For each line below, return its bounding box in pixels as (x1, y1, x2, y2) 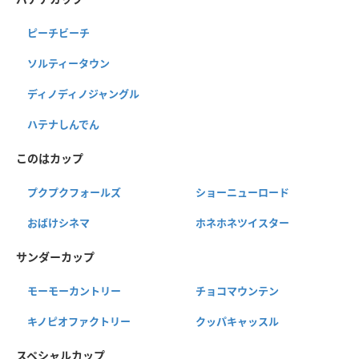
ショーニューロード (195, 185, 289, 200)
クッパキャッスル (195, 314, 279, 329)
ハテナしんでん (27, 117, 99, 132)
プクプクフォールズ (27, 185, 121, 200)
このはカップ (16, 151, 83, 167)
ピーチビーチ (27, 26, 90, 41)
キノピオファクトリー (27, 314, 131, 329)
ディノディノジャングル (27, 87, 139, 102)
